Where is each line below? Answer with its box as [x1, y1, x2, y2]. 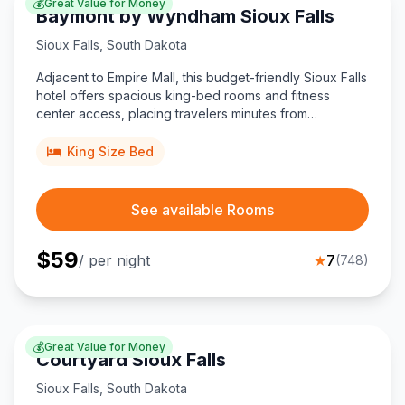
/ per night [79, 251, 150, 270]
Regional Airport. [36, 142, 135, 158]
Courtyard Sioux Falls [36, 349, 226, 372]
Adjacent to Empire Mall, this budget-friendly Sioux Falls [36, 70, 367, 86]
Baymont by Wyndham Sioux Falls [36, 5, 334, 28]
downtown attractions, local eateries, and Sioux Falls [36, 124, 348, 140]
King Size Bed [67, 144, 154, 160]
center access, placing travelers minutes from [36, 106, 307, 122]
